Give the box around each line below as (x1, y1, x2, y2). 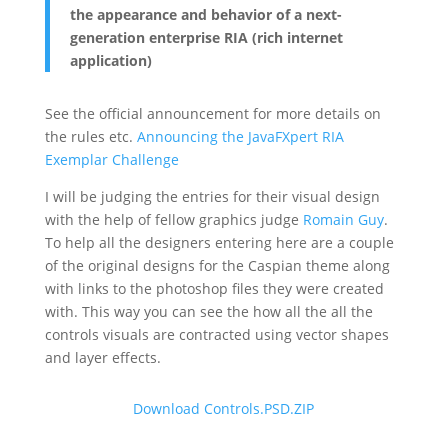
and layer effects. (44, 348, 161, 368)
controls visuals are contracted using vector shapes (44, 325, 389, 345)
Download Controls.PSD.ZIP (133, 399, 315, 419)
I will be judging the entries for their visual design (44, 187, 380, 207)
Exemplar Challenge (44, 150, 179, 170)
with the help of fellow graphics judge (44, 210, 303, 230)
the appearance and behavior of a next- (69, 5, 342, 25)
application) (69, 51, 152, 71)
